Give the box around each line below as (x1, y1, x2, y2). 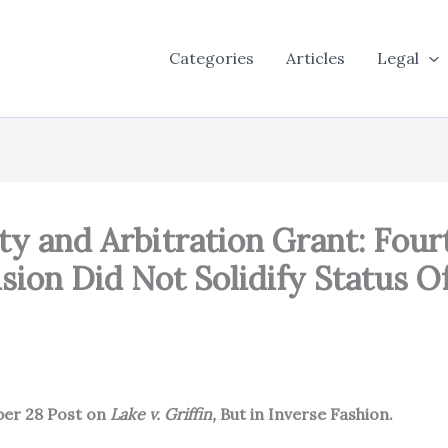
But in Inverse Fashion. (220, 403, 393, 424)
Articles (286, 48, 346, 69)
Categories (169, 48, 255, 69)
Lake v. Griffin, (110, 403, 220, 424)
